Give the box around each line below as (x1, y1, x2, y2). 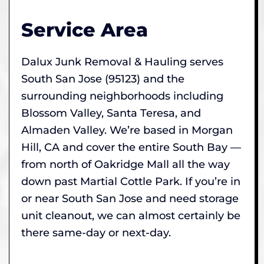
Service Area (21, 18, 148, 41)
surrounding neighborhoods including (21, 89, 223, 103)
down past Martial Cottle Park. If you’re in (21, 174, 240, 188)
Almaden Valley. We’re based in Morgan (21, 123, 233, 137)
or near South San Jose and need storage (21, 192, 239, 205)
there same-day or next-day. (21, 226, 171, 239)
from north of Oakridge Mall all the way (21, 157, 230, 171)
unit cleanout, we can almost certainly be (21, 209, 240, 222)
